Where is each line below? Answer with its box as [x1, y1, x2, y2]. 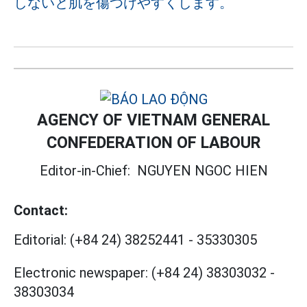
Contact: [14, 201, 68, 219]
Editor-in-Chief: [39, 162, 137, 179]
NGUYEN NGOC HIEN [136, 162, 268, 179]
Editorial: [14, 231, 66, 248]
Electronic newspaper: [14, 264, 148, 281]
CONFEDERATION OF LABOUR [47, 132, 260, 152]
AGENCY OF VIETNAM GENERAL [37, 110, 270, 130]
